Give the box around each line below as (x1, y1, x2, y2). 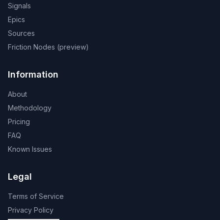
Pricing (8, 117, 30, 126)
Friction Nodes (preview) (8, 43, 89, 51)
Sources (8, 29, 35, 37)
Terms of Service (8, 192, 64, 200)
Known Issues (8, 145, 52, 153)
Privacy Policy (8, 206, 54, 214)
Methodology (8, 104, 52, 112)
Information (8, 69, 58, 80)
